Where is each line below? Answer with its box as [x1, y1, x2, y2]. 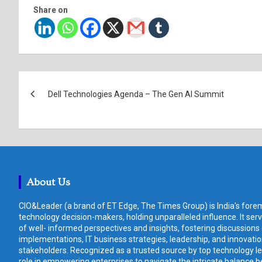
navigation [18, 95, 108, 117]
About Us [27, 175, 70, 188]
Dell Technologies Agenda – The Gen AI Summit [48, 89, 226, 99]
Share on [33, 5, 68, 15]
